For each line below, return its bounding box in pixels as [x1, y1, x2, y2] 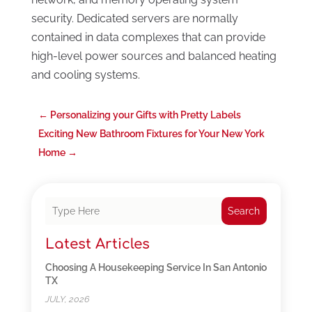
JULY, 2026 [45, 294, 90, 305]
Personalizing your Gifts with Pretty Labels [49, 109, 241, 121]
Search [228, 205, 260, 217]
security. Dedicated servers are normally [31, 12, 238, 26]
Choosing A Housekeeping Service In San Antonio [45, 262, 267, 274]
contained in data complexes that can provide [31, 31, 265, 45]
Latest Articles [45, 236, 150, 253]
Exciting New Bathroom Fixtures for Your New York [38, 128, 265, 140]
